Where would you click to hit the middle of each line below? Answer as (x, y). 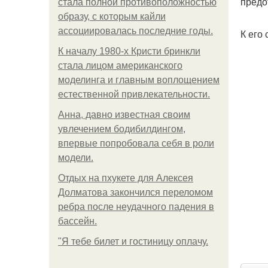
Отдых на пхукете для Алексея (126, 178)
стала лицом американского (120, 66)
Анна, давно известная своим (124, 115)
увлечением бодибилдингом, (122, 129)
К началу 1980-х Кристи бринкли (129, 51)
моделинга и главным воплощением (139, 80)
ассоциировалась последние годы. (135, 31)
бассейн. (77, 221)
